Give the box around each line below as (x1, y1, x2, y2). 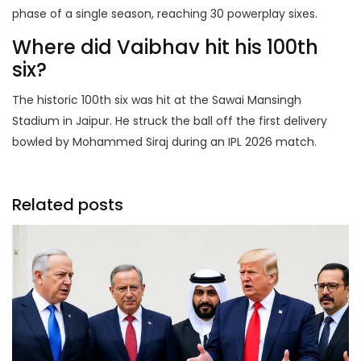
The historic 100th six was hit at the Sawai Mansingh (12, 92, 301, 109)
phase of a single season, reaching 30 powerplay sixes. (12, 6, 317, 23)
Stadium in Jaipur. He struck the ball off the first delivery (12, 113, 327, 130)
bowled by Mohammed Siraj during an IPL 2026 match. (12, 134, 317, 151)
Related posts (12, 193, 123, 217)
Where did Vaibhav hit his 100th (12, 34, 318, 61)
